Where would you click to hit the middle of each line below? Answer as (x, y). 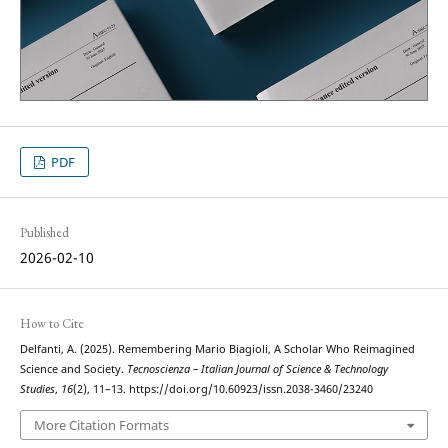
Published (44, 233)
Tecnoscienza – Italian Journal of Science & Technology (257, 369)
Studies (37, 389)
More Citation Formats (101, 424)
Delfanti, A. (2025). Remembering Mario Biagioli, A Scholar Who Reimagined (217, 349)
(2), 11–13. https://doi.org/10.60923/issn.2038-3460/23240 (222, 389)
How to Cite (51, 324)
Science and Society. (73, 369)
